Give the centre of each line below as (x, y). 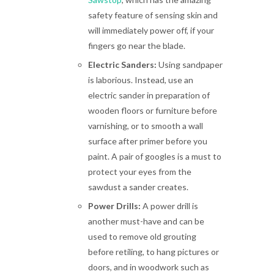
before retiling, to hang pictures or (154, 252)
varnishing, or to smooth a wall (146, 126)
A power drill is (169, 206)
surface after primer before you (148, 141)
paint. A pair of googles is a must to (155, 156)
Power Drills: (114, 206)
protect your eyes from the (140, 172)
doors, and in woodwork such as (149, 267)
